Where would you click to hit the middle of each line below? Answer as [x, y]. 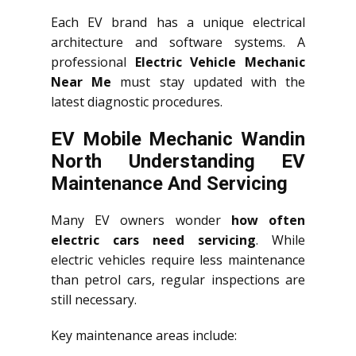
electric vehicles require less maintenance [178, 260]
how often [268, 221]
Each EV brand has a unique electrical [178, 23]
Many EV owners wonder [141, 221]
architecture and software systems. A [178, 43]
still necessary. [94, 300]
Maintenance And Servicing [169, 184]
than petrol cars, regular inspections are [178, 280]
